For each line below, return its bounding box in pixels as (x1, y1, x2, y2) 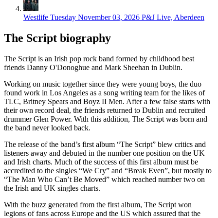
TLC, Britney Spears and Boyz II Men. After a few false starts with (4, 97, 210, 106)
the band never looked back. (4, 123, 91, 132)
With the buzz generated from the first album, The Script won (4, 200, 192, 209)
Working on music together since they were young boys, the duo (4, 79, 201, 88)
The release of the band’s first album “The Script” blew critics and (4, 140, 206, 148)
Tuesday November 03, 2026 (50, 13, 140, 22)
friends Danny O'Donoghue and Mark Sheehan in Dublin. (4, 63, 182, 72)
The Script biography (4, 32, 111, 45)
